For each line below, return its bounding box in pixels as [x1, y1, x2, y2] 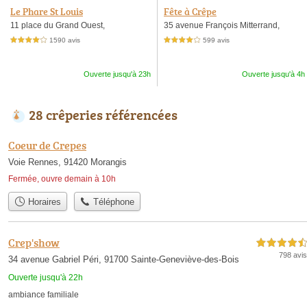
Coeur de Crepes [8, 138, 86, 153]
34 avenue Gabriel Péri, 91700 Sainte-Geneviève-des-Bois [8, 254, 239, 265]
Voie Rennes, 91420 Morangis [8, 157, 127, 167]
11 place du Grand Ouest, [10, 21, 105, 29]
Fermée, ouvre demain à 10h [8, 174, 116, 184]
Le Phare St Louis [10, 5, 83, 18]
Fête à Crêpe [164, 5, 217, 18]
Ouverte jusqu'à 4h [242, 70, 305, 78]
